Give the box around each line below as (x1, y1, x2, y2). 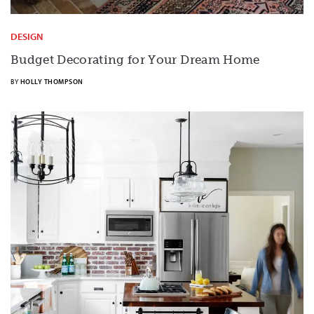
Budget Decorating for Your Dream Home (11, 53, 260, 67)
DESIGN (11, 30, 43, 43)
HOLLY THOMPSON (20, 77, 83, 87)
